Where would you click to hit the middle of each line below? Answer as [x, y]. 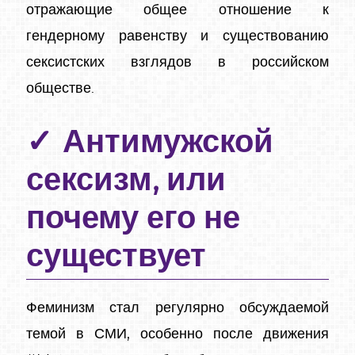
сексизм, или [126, 180]
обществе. [60, 88]
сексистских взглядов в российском [177, 62]
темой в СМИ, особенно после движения [177, 334]
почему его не [133, 218]
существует [116, 256]
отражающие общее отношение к [177, 10]
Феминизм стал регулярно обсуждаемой [177, 308]
